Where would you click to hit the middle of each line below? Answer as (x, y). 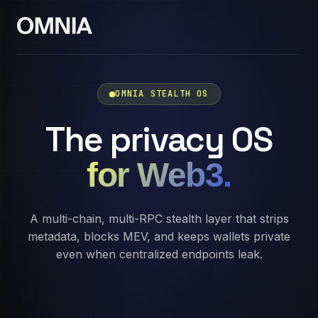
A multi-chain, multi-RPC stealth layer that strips (159, 219)
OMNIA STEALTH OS (162, 94)
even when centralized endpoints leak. (159, 254)
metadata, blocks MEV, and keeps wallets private (159, 236)
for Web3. (159, 175)
